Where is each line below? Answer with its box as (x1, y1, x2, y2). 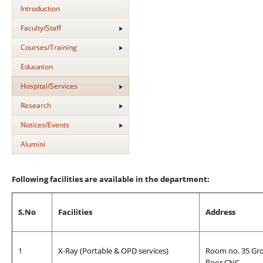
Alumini (21, 139, 45, 149)
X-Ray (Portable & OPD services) (58, 245, 168, 256)
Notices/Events (21, 120, 69, 130)
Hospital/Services (21, 81, 77, 91)
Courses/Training (21, 42, 77, 52)
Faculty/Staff (21, 23, 61, 33)
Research (21, 100, 51, 110)
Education (21, 62, 53, 72)
